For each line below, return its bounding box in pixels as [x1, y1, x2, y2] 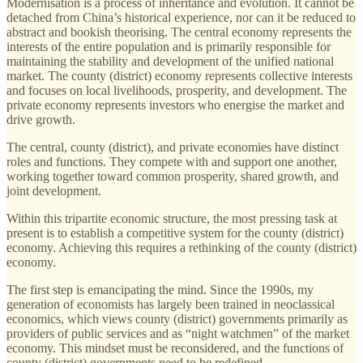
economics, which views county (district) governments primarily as [6, 312, 348, 327]
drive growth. [6, 113, 75, 127]
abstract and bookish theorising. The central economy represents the [6, 25, 352, 40]
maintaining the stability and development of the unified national [6, 54, 334, 69]
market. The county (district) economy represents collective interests [6, 69, 352, 83]
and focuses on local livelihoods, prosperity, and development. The [6, 83, 347, 98]
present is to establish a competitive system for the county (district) [6, 226, 344, 241]
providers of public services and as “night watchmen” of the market [6, 327, 349, 341]
